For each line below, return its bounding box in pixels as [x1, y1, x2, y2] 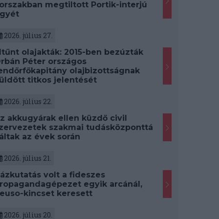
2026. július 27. [2, 30, 53, 40]
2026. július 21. [2, 153, 51, 163]
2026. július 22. [2, 96, 52, 106]
